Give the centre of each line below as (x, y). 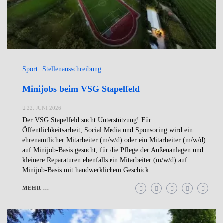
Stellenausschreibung (72, 69)
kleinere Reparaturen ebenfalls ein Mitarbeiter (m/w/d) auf (105, 160)
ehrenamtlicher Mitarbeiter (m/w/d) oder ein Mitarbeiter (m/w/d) (114, 140)
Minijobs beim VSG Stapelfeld (81, 89)
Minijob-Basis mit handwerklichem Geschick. (87, 170)
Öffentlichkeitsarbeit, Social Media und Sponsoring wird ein (108, 130)
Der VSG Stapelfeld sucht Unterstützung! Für (87, 120)
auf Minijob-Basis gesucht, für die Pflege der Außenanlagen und (113, 150)
